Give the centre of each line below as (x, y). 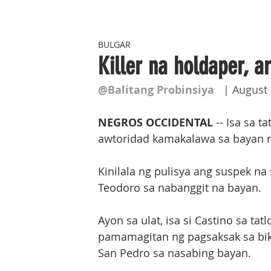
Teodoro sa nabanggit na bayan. (180, 188)
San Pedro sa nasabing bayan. (175, 253)
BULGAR (114, 44)
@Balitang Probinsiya (156, 90)
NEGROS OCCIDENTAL (155, 122)
